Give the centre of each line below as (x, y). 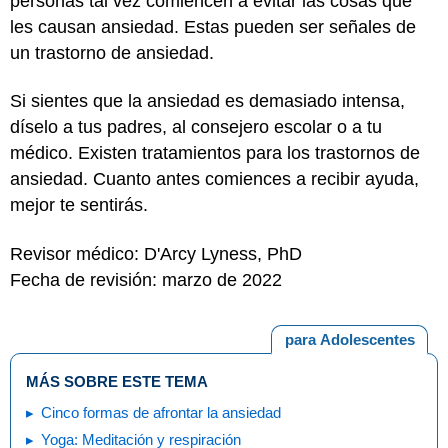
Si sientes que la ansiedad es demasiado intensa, (207, 101)
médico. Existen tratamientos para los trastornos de (215, 153)
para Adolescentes (349, 339)
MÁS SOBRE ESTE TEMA (117, 381)
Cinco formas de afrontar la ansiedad (161, 412)
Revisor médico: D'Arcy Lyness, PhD (156, 253)
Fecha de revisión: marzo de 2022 (146, 279)
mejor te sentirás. (79, 205)
